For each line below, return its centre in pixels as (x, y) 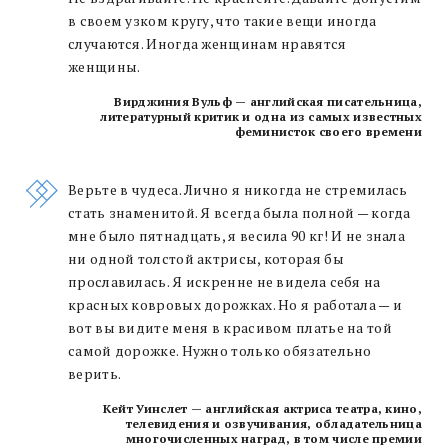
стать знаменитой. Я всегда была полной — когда (239, 212)
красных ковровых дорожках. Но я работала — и (235, 304)
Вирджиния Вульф (175, 101)
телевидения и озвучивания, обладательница (273, 423)
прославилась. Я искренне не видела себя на (224, 281)
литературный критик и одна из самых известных (261, 116)
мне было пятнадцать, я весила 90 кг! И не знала (237, 235)
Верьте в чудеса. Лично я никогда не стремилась (238, 189)
